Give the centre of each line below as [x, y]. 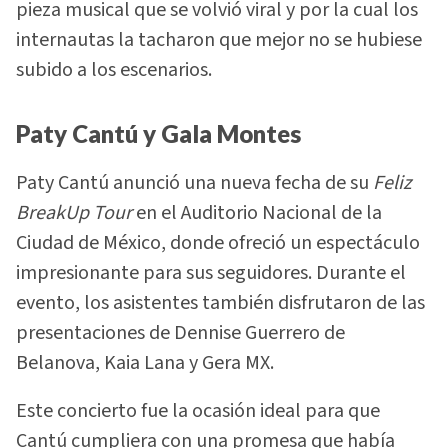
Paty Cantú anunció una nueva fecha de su [194, 182]
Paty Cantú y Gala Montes [158, 134]
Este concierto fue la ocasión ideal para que [198, 411]
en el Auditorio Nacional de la [257, 212]
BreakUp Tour [74, 212]
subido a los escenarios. [114, 70]
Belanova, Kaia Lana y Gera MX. [145, 362]
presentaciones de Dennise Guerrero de [180, 332]
